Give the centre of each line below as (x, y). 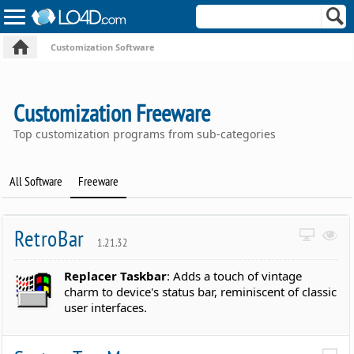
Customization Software (103, 47)
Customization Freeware (112, 112)
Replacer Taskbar (116, 276)
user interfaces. (106, 308)
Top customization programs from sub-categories (145, 134)
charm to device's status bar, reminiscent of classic (201, 292)
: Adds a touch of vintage (235, 276)
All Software (36, 181)
